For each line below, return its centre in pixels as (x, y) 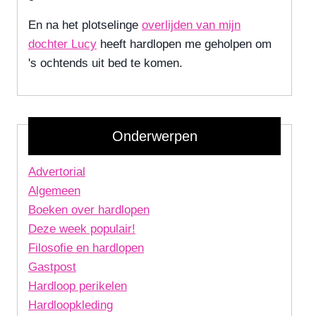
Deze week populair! (82, 229)
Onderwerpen (154, 136)
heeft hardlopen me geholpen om (184, 44)
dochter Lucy (62, 44)
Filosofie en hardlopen (86, 248)
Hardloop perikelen (78, 286)
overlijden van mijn (191, 25)
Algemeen (54, 191)
